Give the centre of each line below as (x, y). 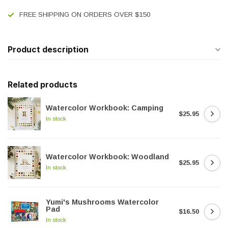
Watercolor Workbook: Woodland (107, 157)
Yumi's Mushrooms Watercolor (102, 202)
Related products (42, 85)
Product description (48, 50)
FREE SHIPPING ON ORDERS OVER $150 (85, 15)
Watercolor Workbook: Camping (105, 108)
